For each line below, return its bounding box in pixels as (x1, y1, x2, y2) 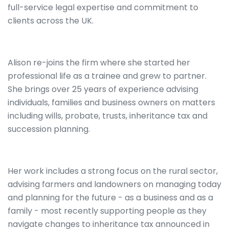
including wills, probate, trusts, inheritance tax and (8, 110, 208, 122)
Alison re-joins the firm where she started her (8, 57, 190, 69)
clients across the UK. (8, 15, 94, 27)
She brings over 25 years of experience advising (8, 83, 198, 96)
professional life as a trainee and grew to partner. (8, 70, 207, 82)
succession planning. (8, 123, 90, 135)
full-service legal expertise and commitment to (8, 2, 198, 14)
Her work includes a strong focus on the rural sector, (8, 165, 218, 177)
